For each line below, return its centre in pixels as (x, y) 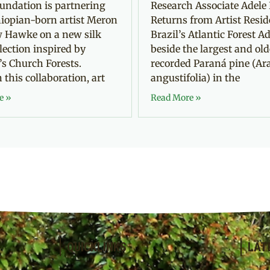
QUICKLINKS (97, 247)
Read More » (176, 97)
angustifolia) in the (195, 77)
